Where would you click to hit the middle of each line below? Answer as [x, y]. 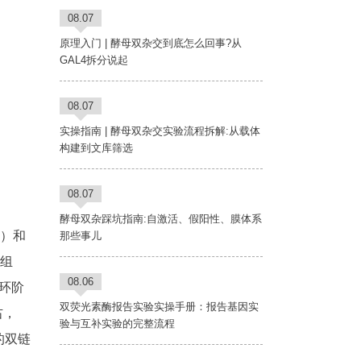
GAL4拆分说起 [93, 60]
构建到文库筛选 [96, 148]
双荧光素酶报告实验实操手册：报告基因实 [159, 307]
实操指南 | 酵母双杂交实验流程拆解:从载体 [160, 131]
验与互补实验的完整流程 [117, 324]
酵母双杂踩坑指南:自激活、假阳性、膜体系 [160, 219]
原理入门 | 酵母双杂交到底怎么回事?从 [150, 44]
